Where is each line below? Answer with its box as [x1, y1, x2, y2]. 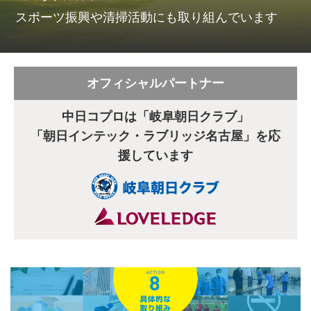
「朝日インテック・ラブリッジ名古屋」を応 [31, 128, 280, 143]
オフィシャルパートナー [87, 76, 224, 90]
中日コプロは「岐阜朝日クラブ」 [62, 109, 249, 124]
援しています [118, 148, 193, 162]
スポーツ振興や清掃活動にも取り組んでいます [15, 10, 278, 25]
